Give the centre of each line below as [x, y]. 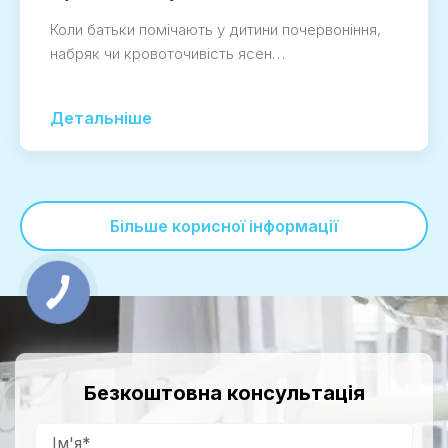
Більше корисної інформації [224, 226]
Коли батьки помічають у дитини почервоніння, [215, 30]
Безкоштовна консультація [224, 393]
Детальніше [101, 118]
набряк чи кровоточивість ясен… [167, 54]
